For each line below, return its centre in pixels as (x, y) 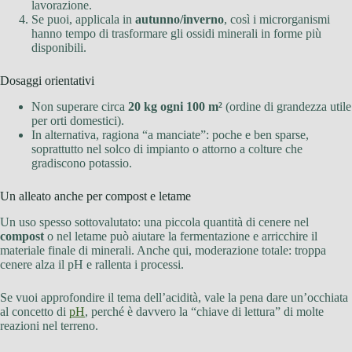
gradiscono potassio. (82, 163)
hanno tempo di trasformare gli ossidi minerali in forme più (176, 34)
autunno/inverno (180, 20)
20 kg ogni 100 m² (175, 107)
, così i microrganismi (277, 20)
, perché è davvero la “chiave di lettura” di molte (204, 311)
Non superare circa (80, 107)
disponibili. (59, 48)
